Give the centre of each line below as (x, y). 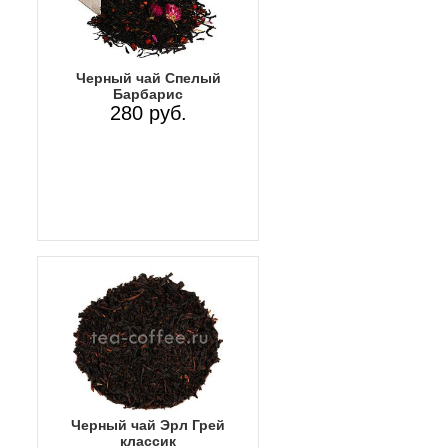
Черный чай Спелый (148, 78)
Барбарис (148, 94)
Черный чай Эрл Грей (148, 425)
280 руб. (148, 113)
